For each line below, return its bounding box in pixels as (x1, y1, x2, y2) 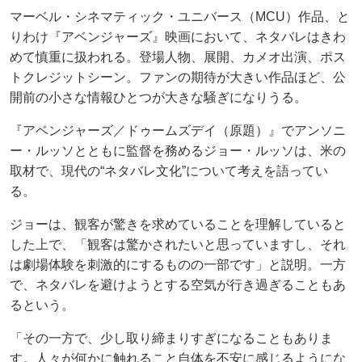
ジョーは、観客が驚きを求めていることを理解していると (10, 217, 346, 231)
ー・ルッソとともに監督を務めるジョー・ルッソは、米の (10, 143, 346, 158)
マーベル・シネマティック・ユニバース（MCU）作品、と (10, 9, 350, 23)
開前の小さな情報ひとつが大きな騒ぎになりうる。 (10, 90, 307, 104)
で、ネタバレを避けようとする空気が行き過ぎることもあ (10, 277, 346, 292)
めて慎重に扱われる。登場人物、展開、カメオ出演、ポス (10, 49, 346, 64)
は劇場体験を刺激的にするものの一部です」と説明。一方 (10, 257, 346, 271)
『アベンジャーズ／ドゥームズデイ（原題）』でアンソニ (10, 123, 346, 137)
